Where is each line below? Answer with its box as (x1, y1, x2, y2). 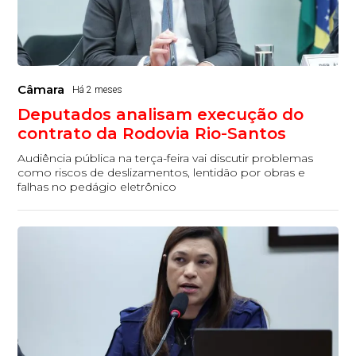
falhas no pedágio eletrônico (17, 179, 177, 194)
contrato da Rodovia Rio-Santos (17, 123, 287, 143)
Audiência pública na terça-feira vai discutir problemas (17, 150, 314, 165)
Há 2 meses (72, 83, 123, 95)
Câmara (17, 81, 65, 97)
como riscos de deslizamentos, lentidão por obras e (17, 164, 306, 180)
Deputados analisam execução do (17, 104, 304, 124)
